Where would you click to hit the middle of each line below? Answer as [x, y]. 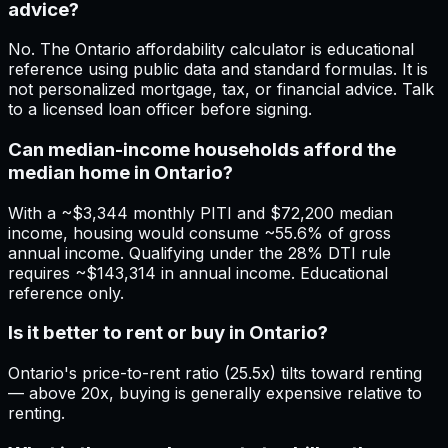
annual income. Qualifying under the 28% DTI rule [199, 252]
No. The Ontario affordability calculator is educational [211, 49]
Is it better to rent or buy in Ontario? [168, 333]
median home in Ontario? [120, 173]
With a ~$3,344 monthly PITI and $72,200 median [200, 212]
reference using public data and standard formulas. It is [218, 69]
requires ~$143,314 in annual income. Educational [198, 272]
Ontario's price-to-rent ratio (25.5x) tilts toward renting [215, 373]
